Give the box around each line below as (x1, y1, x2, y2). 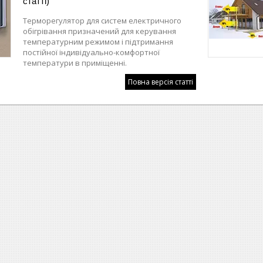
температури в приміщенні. (23, 57, 127, 68)
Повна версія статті (128, 76, 193, 87)
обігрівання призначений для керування (23, 25, 176, 36)
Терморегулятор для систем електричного (23, 15, 181, 26)
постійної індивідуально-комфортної (23, 46, 160, 58)
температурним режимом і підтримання (23, 36, 173, 47)
